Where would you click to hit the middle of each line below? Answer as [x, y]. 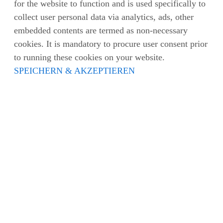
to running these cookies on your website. [89, 57]
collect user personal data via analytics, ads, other [104, 17]
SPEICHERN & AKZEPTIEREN [74, 71]
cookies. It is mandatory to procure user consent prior [111, 44]
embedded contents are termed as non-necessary [101, 31]
